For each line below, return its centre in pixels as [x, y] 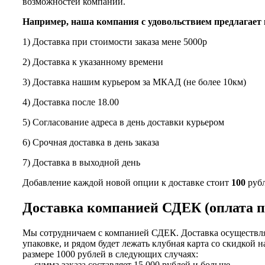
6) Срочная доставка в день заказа [91, 142]
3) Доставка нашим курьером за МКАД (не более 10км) [134, 82]
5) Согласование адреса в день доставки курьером [123, 122]
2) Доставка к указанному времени [93, 62]
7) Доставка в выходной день [81, 162]
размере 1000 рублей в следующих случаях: [110, 254]
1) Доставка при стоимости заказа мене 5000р [115, 41]
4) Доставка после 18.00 [71, 102]
